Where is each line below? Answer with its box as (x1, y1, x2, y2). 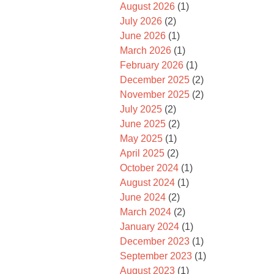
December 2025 (120, 75, 190, 85)
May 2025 (120, 133, 163, 144)
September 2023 (120, 251, 192, 261)
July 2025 (120, 104, 162, 114)
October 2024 (120, 163, 179, 173)
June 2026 (120, 31, 166, 41)
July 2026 (120, 16, 162, 26)
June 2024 (120, 192, 166, 202)
